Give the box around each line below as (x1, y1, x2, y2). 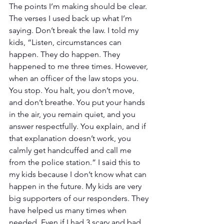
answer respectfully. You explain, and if (9, 121, 148, 131)
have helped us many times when (9, 205, 128, 215)
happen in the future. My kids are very (9, 181, 143, 191)
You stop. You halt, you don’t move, (9, 85, 136, 95)
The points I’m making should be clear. (9, 1, 149, 11)
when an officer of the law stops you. (9, 73, 140, 83)
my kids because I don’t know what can (9, 169, 148, 179)
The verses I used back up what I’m (9, 13, 134, 23)
